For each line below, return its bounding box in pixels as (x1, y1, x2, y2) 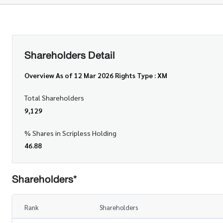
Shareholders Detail (24, 46, 115, 64)
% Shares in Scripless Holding (24, 128, 116, 137)
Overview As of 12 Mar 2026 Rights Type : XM (24, 70, 167, 80)
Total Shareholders (24, 93, 84, 102)
